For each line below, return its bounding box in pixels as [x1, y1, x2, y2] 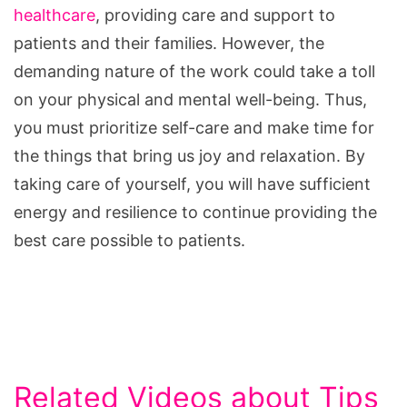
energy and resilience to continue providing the [14, 203, 377, 223]
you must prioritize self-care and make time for [14, 118, 374, 138]
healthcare [14, 5, 95, 25]
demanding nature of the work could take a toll [14, 62, 375, 82]
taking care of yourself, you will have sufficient [14, 174, 371, 194]
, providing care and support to [95, 5, 335, 25]
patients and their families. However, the [14, 34, 324, 54]
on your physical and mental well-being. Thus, [14, 90, 367, 110]
